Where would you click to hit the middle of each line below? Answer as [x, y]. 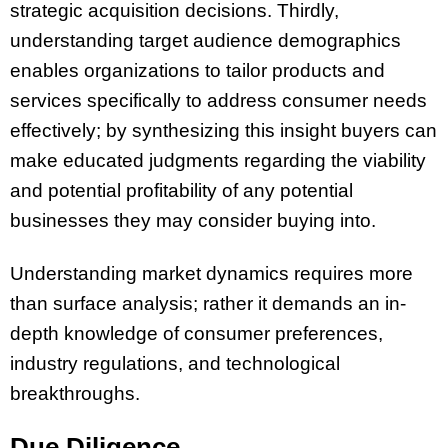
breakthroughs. [75, 393]
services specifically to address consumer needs [218, 100]
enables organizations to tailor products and [197, 70]
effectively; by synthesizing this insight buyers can [223, 130]
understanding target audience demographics [205, 40]
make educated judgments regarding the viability [218, 160]
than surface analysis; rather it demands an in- [208, 303]
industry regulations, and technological [175, 363]
